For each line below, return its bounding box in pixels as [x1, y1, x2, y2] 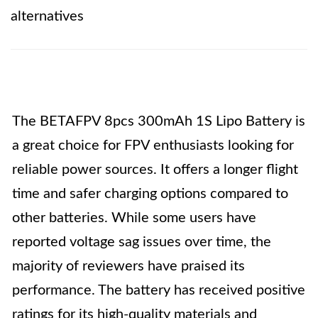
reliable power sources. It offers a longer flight [12, 163, 298, 177]
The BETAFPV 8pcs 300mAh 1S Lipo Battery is [12, 114, 305, 128]
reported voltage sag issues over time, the [12, 235, 271, 249]
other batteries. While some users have [12, 211, 256, 225]
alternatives [11, 9, 84, 23]
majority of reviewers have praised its [12, 259, 245, 273]
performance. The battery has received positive [12, 283, 305, 297]
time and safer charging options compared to [12, 187, 288, 201]
